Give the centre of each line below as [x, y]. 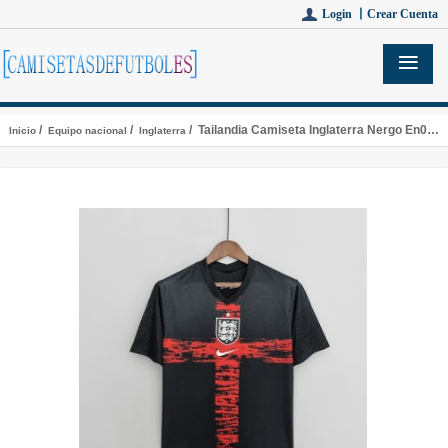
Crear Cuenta [402, 14]
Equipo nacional [87, 130]
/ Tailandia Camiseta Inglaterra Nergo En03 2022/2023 [306, 130]
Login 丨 [344, 14]
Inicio [22, 130]
